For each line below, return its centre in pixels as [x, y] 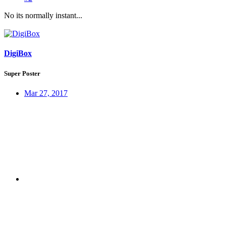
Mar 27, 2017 [46, 93]
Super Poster [22, 73]
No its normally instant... [43, 16]
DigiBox [18, 53]
